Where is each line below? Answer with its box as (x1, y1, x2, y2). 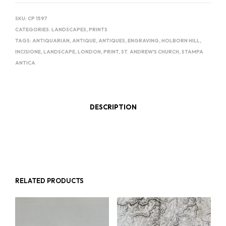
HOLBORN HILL (161, 37, 200, 44)
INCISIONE (15, 48, 41, 55)
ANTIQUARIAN (32, 37, 70, 44)
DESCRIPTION (89, 102, 137, 111)
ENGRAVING (128, 37, 159, 44)
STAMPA (182, 48, 203, 55)
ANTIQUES (98, 37, 125, 44)
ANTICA (15, 60, 35, 66)
